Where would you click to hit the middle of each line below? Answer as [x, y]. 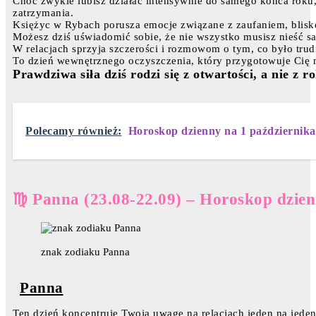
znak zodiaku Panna [85, 252]
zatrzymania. [43, 12]
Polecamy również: [74, 130]
